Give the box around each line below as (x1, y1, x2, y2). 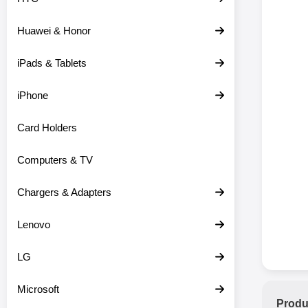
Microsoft (17, 283, 59, 295)
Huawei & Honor (17, 25, 91, 36)
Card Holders (17, 122, 77, 133)
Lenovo (17, 219, 50, 230)
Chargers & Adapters (17, 186, 111, 198)
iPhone (17, 89, 48, 101)
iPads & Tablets (17, 57, 87, 69)
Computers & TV (17, 154, 93, 166)
